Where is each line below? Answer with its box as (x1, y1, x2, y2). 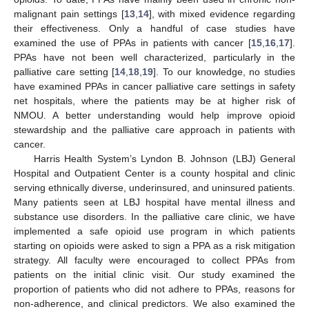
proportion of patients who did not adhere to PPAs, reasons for (14, 283, 295, 295)
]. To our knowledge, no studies (153, 66, 295, 77)
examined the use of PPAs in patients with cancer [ (14, 37, 251, 48)
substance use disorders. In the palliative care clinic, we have (14, 211, 295, 222)
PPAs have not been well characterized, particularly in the (14, 52, 295, 63)
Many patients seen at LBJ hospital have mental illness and (14, 197, 295, 208)
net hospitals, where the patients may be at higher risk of (14, 95, 295, 106)
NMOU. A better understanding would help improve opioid (14, 110, 295, 121)
